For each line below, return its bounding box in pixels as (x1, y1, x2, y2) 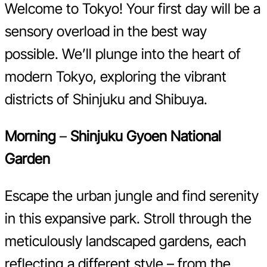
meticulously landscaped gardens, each (5, 232, 246, 250)
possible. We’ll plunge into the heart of (5, 45, 241, 63)
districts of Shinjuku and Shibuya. (5, 90, 207, 108)
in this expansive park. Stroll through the (5, 209, 252, 227)
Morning (5, 127, 56, 145)
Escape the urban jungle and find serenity (5, 187, 259, 204)
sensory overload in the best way (5, 22, 207, 40)
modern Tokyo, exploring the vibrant (5, 67, 226, 85)
